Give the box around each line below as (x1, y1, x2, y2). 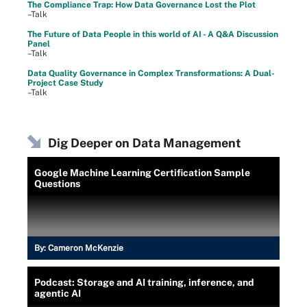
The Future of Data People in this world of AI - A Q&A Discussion (27, 29, 278, 39)
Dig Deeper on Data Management (48, 136, 241, 150)
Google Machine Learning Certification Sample (34, 167, 250, 178)
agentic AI (34, 288, 81, 299)
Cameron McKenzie (48, 243, 123, 253)
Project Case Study (27, 78, 103, 88)
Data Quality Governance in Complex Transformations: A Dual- (27, 69, 275, 78)
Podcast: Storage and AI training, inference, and (34, 277, 254, 288)
